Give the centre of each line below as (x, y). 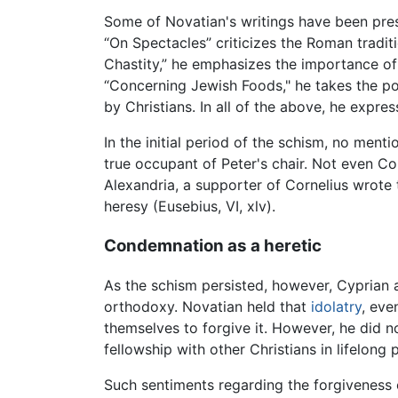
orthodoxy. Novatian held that (207, 307)
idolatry (336, 307)
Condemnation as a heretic (213, 245)
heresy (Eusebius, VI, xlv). (190, 206)
